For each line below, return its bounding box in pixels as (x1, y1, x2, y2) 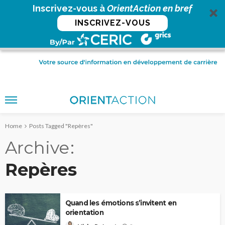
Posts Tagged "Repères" (29, 122, 93, 130)
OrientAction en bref (107, 3, 192, 14)
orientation (65, 208, 103, 216)
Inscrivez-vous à (33, 3, 107, 14)
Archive (5, 137, 69, 158)
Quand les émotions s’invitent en (65, 198, 177, 207)
